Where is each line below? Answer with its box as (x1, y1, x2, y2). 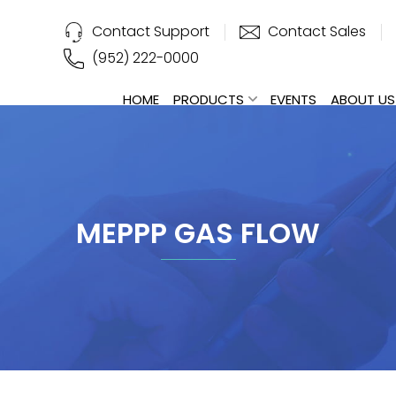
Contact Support (92, 21, 210, 42)
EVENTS (270, 90, 316, 109)
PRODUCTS (172, 90, 244, 109)
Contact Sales (268, 21, 367, 42)
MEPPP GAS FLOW (76, 213, 320, 253)
